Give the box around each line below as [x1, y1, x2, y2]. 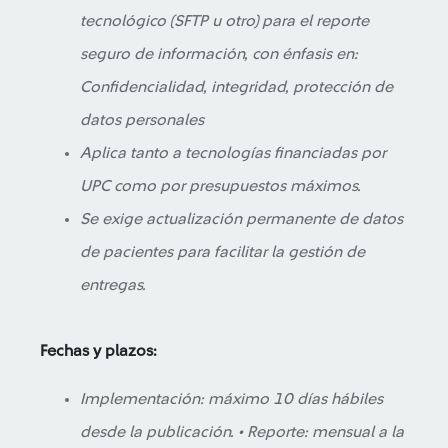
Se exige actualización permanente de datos [80, 211, 403, 227]
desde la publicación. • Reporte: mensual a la [80, 424, 404, 440]
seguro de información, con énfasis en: [80, 46, 358, 62]
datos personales [80, 112, 204, 128]
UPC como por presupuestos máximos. [80, 178, 361, 194]
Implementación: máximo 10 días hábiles [80, 391, 383, 407]
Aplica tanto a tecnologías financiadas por [80, 145, 386, 161]
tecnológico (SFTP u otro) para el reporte [80, 13, 369, 29]
